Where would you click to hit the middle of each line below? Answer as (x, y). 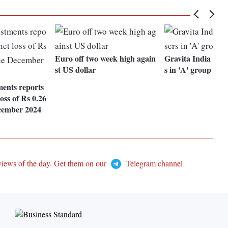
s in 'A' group (188, 70)
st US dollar (76, 70)
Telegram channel (153, 163)
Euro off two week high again (106, 59)
